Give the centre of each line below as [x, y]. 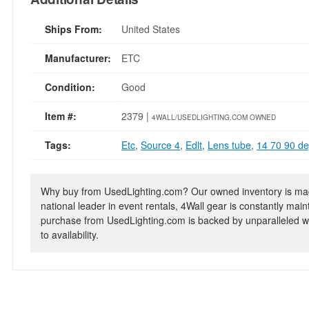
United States [151, 29]
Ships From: [73, 29]
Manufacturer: [78, 58]
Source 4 [160, 145]
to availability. [70, 235]
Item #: [61, 116]
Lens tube [229, 145]
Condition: [70, 87]
